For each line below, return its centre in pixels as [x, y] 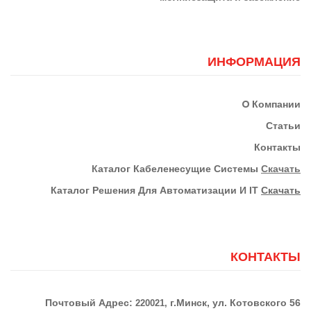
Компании [276, 104]
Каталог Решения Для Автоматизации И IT [156, 190]
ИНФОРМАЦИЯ [254, 61]
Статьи [283, 125]
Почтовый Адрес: [90, 302]
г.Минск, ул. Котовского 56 [235, 302]
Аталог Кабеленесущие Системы [179, 168]
